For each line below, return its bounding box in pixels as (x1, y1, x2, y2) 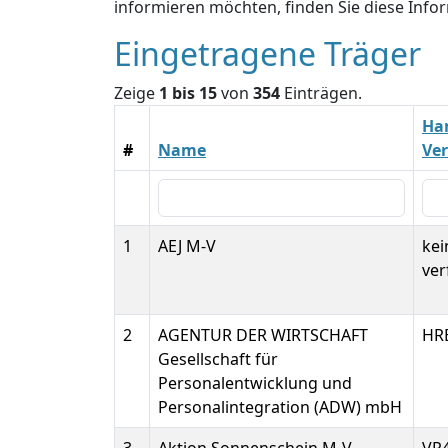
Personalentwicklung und (158, 372, 352, 394)
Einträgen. (280, 82, 362, 104)
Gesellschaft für (158, 348, 278, 370)
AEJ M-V (158, 235, 216, 257)
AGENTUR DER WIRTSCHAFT (158, 324, 368, 346)
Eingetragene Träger (114, 32, 421, 75)
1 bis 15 (159, 82, 217, 104)
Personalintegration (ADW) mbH (158, 396, 402, 418)
